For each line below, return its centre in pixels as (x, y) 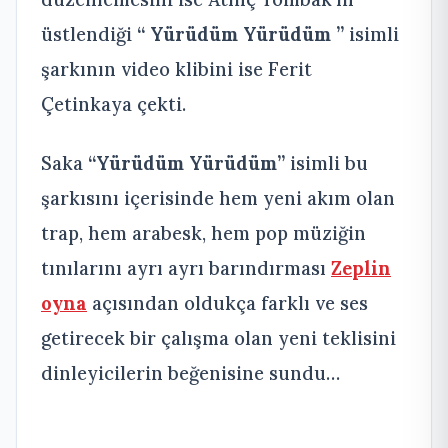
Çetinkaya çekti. (113, 103)
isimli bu (329, 162)
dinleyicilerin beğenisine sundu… (190, 372)
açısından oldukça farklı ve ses (227, 302)
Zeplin (361, 267)
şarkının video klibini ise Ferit (176, 68)
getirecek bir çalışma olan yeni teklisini (218, 337)
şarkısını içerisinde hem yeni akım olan (218, 197)
